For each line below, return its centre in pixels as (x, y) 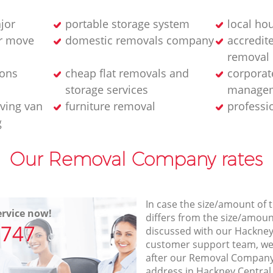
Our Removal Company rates (136, 159)
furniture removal (110, 106)
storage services (106, 89)
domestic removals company (139, 40)
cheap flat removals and (127, 73)
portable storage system (127, 23)
